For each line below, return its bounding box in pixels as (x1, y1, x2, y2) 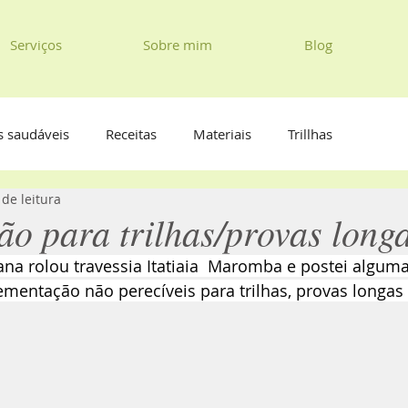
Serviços (10, 36, 62, 54)
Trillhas (288, 124, 332, 143)
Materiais (193, 124, 251, 143)
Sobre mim (142, 36, 212, 54)
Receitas (106, 124, 157, 143)
